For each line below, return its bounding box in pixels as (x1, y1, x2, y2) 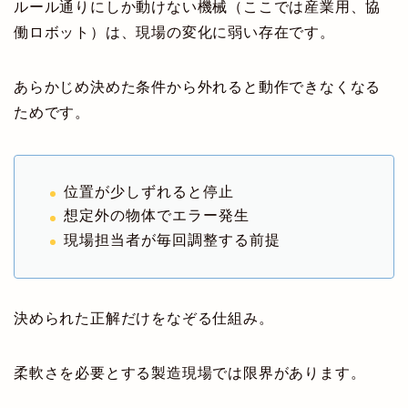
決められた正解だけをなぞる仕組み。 (14, 310, 274, 326)
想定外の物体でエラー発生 (64, 208, 250, 224)
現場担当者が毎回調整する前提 (64, 231, 280, 248)
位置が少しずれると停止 (64, 183, 234, 199)
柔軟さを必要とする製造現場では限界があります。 (14, 364, 366, 381)
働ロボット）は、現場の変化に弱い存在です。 (14, 24, 335, 40)
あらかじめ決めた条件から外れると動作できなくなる (14, 78, 382, 95)
